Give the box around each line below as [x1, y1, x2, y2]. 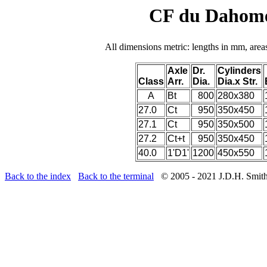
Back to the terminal [78, 170, 154, 181]
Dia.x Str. [218, 76, 257, 86]
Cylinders [218, 65, 261, 76]
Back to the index [5, 170, 71, 181]
